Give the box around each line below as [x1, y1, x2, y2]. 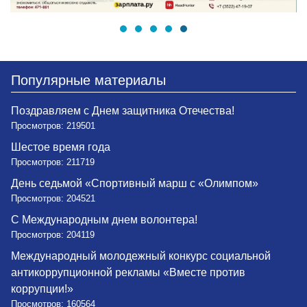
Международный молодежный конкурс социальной [11, 250, 271, 262]
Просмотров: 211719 [11, 157, 95, 168]
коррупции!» [11, 283, 73, 295]
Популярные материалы [11, 73, 166, 88]
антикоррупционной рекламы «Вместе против [11, 267, 245, 279]
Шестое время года [11, 141, 110, 153]
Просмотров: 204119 [11, 230, 95, 241]
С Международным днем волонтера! [11, 214, 197, 226]
